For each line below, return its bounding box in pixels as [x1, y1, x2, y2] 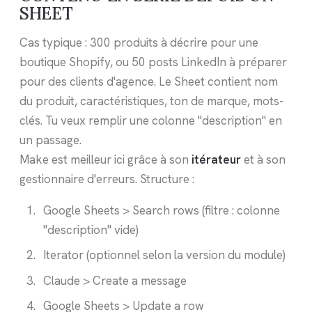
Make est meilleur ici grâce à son [19, 151, 192, 167]
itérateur [192, 151, 241, 167]
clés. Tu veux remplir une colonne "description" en [19, 112, 282, 128]
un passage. [19, 132, 81, 148]
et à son [241, 151, 286, 167]
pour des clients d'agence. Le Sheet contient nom [19, 73, 278, 89]
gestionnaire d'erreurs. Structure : [19, 171, 194, 187]
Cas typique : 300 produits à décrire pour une [19, 34, 258, 50]
